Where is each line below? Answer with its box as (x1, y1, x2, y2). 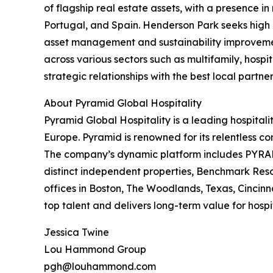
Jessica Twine (44, 226, 109, 239)
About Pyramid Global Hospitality (44, 97, 202, 110)
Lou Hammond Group (44, 243, 146, 256)
